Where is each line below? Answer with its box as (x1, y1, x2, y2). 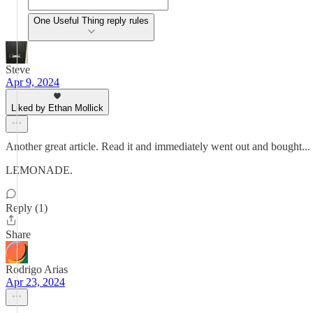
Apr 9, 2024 (6, 76, 59, 88)
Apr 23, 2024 (6, 276, 65, 288)
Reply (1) (6, 202, 48, 214)
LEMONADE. (6, 164, 73, 176)
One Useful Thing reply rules (34, 15, 149, 26)
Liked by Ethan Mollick (11, 103, 103, 113)
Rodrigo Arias (6, 263, 68, 275)
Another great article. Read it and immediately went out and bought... (6, 140, 310, 152)
